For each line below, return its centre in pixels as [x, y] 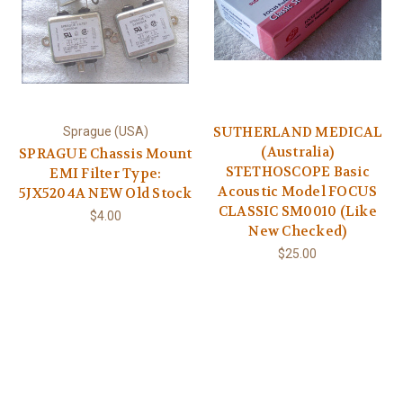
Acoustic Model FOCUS [298, 191]
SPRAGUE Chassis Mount [106, 153]
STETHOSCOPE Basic [297, 171]
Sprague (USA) [105, 131]
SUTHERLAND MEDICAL [297, 132]
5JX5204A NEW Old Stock [106, 193]
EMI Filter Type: [106, 173]
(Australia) [298, 152]
